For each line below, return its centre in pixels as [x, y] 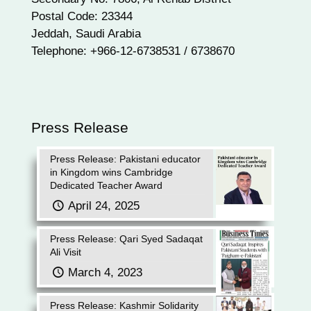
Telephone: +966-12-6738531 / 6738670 [133, 51]
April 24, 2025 [103, 206]
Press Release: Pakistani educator [125, 159]
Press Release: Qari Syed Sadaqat [126, 239]
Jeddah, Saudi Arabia [86, 34]
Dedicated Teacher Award [106, 185]
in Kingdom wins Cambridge [111, 172]
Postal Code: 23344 [82, 16]
